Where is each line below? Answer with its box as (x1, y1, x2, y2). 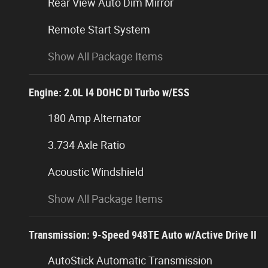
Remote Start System (48, 23, 150, 36)
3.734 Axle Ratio (48, 138, 125, 151)
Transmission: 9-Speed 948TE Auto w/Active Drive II (29, 228, 257, 241)
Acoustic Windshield (48, 165, 144, 178)
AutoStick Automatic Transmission (48, 254, 212, 267)
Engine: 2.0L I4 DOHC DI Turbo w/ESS (29, 86, 190, 99)
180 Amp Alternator (48, 111, 141, 124)
